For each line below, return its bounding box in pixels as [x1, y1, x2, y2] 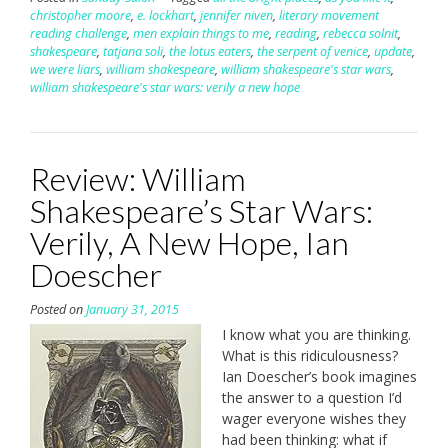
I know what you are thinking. [222, 324, 411, 344]
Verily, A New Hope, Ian [30, 222, 349, 262]
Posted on [30, 300, 86, 318]
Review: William [30, 158, 246, 198]
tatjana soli [103, 42, 163, 60]
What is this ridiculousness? [222, 345, 398, 365]
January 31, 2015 [86, 300, 179, 318]
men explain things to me [133, 24, 269, 42]
